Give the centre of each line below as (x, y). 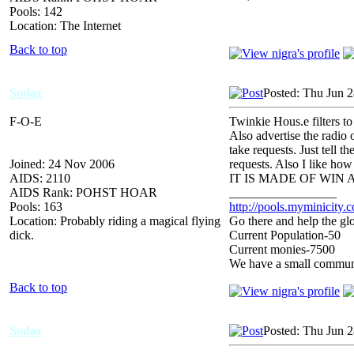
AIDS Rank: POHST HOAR (83, 192)
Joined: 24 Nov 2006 (62, 164)
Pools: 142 (36, 11)
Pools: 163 (36, 206)
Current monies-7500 (282, 249)
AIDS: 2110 (40, 178)
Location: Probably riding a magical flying (115, 220)
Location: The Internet (65, 25)
